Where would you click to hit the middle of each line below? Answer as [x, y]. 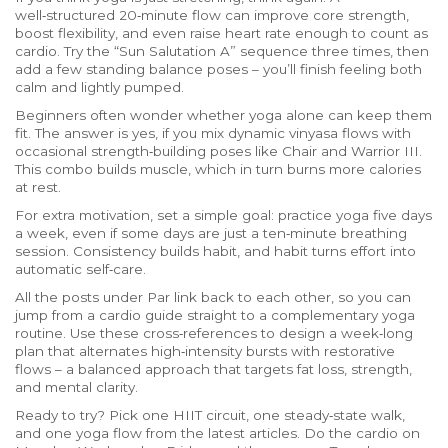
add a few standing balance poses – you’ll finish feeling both [218, 69]
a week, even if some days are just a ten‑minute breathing [211, 233]
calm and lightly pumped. [99, 87]
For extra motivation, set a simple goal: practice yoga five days [223, 215]
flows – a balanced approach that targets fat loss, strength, [213, 369]
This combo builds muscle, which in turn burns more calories [218, 169]
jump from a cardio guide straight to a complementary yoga [215, 315]
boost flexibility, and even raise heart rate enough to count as [221, 33]
